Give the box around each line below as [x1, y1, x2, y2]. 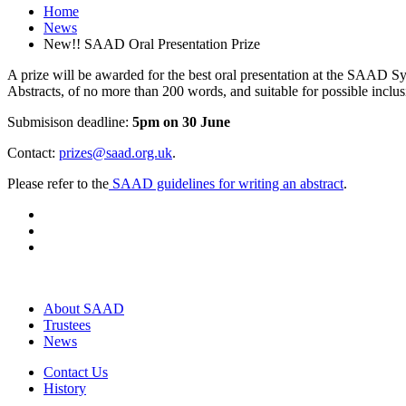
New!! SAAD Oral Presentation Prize [43, 36, 260, 53]
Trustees [43, 317, 91, 333]
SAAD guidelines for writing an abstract [109, 176, 343, 192]
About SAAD [43, 301, 124, 317]
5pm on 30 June [132, 114, 237, 130]
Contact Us [43, 364, 108, 381]
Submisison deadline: [7, 114, 132, 130]
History [43, 381, 86, 397]
